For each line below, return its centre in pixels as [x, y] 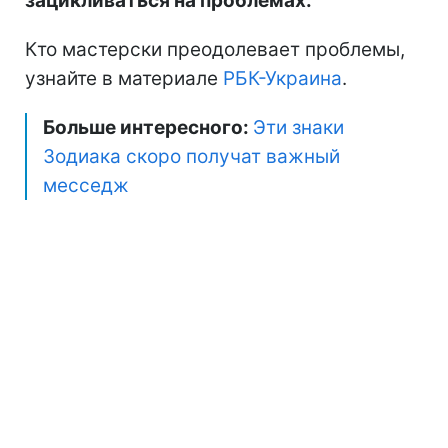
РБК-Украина [282, 79]
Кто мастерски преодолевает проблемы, [215, 50]
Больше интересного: [148, 128]
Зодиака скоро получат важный [191, 157]
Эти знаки [298, 128]
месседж [86, 186]
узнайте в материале [124, 79]
